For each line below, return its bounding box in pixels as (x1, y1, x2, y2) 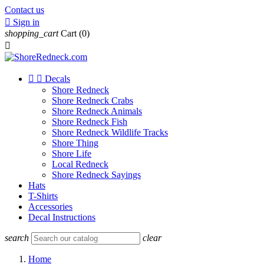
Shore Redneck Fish (52, 117, 127, 127)
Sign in (13, 17, 39, 27)
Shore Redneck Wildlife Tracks (52, 127, 168, 137)
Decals (45, 74, 70, 84)
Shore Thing (52, 138, 98, 148)
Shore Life (52, 148, 91, 159)
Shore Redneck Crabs (52, 95, 133, 105)
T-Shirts (28, 191, 58, 201)
